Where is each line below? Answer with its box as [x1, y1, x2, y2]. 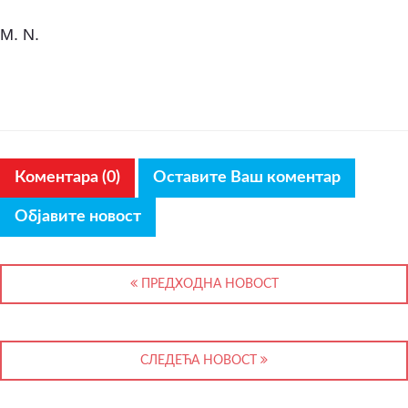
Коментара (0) [15, 169, 120, 187]
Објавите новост [15, 209, 141, 226]
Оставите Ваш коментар [153, 169, 341, 187]
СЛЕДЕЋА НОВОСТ [140, 354, 260, 368]
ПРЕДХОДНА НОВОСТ [137, 278, 279, 291]
